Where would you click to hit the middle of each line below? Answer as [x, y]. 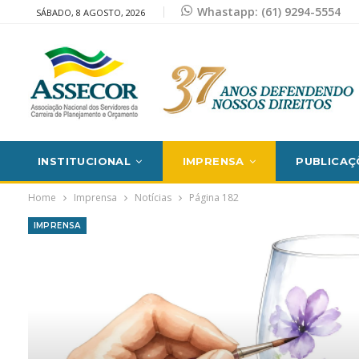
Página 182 [214, 198]
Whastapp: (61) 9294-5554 [268, 12]
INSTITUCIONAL [85, 161]
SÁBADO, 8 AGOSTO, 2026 [90, 12]
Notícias [153, 198]
